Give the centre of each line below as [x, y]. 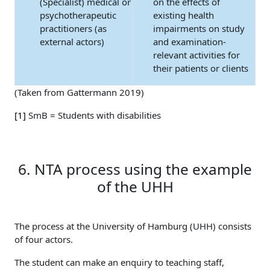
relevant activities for [196, 55]
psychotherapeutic [78, 15]
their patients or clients [201, 68]
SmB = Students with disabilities [93, 115]
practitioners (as [73, 28]
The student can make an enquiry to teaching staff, [119, 262]
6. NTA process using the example [135, 169]
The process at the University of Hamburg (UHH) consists [133, 226]
